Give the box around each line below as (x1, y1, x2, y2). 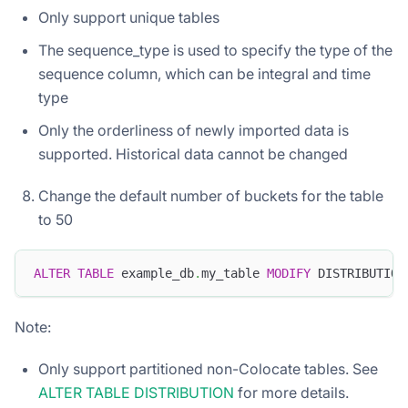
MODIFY (267, 266, 311, 281)
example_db (114, 266, 194, 281)
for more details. (234, 382, 349, 402)
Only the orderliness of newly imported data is (38, 121, 349, 140)
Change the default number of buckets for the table (38, 187, 383, 206)
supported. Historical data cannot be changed (38, 145, 348, 164)
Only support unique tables (38, 8, 219, 27)
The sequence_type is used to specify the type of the (38, 41, 393, 60)
